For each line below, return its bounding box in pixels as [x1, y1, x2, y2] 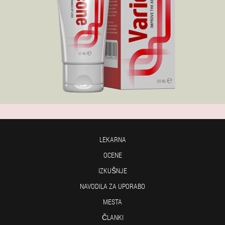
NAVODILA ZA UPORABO [80, 181, 145, 191]
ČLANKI [101, 212, 124, 222]
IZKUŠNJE [98, 165, 127, 175]
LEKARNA [99, 134, 126, 144]
